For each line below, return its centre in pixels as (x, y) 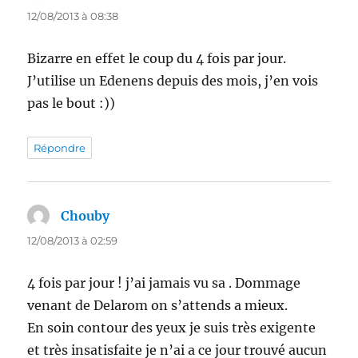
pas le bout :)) (72, 103)
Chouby (86, 216)
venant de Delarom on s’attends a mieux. (158, 306)
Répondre (60, 148)
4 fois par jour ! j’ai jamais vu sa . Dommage (164, 283)
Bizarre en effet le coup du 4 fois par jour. (157, 59)
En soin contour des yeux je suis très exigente (172, 328)
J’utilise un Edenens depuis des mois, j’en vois (173, 81)
